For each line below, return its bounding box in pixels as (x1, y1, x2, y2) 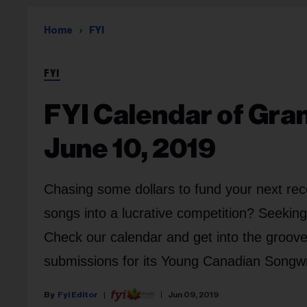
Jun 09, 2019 (168, 290, 219, 299)
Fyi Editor (58, 290, 98, 299)
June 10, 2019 (44, 135, 216, 162)
